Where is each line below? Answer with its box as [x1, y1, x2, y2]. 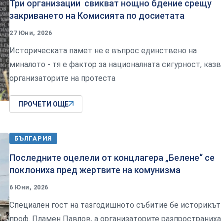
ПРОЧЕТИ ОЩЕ [18, 100, 69, 108]
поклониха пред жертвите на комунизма [9, 164, 181, 175]
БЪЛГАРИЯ [14, 134, 53, 142]
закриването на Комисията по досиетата [9, 10, 184, 21]
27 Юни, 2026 [9, 29, 52, 37]
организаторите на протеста [9, 73, 115, 83]
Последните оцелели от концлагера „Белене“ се [9, 152, 215, 163]
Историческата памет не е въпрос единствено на [9, 45, 197, 55]
